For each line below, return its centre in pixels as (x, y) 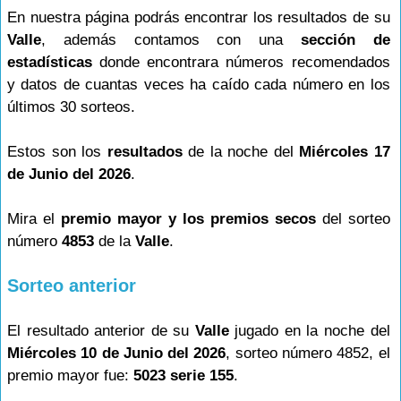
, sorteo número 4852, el (308, 353)
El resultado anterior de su (101, 331)
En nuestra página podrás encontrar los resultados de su (199, 17)
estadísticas (50, 62)
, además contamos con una (171, 40)
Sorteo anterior (72, 286)
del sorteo (353, 219)
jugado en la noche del (309, 331)
